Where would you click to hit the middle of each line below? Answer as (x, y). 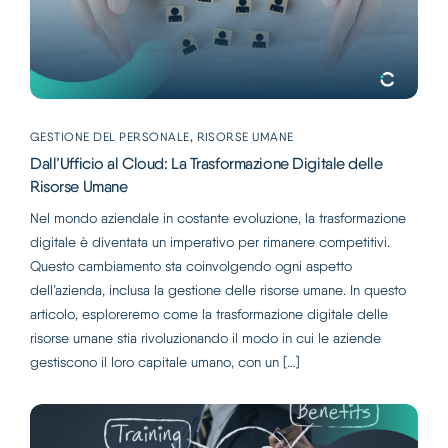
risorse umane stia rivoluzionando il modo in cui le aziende (205, 337)
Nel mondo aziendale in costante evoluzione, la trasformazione (218, 217)
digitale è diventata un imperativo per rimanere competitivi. (210, 241)
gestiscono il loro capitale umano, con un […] (165, 361)
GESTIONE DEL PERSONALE (110, 136)
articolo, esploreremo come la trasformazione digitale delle (209, 313)
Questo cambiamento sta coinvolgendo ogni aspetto (191, 265)
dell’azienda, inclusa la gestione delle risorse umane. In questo (218, 289)
